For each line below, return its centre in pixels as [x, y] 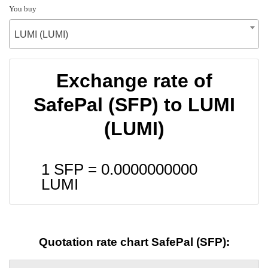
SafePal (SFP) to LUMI [134, 104]
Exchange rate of [134, 80]
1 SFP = [71, 169]
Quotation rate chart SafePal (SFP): [134, 242]
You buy [23, 8]
